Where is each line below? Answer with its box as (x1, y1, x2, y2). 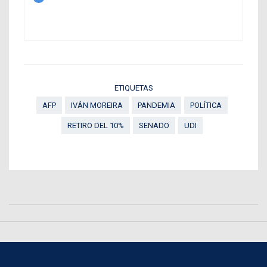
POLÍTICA (190, 101, 222, 110)
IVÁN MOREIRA (71, 101, 123, 110)
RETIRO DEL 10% (67, 121, 124, 131)
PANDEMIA (138, 101, 175, 110)
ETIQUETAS (114, 83, 153, 93)
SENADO (139, 121, 169, 131)
